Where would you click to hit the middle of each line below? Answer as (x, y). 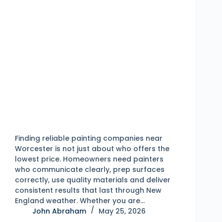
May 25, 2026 (122, 211)
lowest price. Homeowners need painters (89, 159)
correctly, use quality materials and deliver (93, 180)
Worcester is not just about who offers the (92, 148)
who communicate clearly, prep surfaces (90, 169)
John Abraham (59, 211)
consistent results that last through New (88, 190)
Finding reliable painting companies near (89, 138)
